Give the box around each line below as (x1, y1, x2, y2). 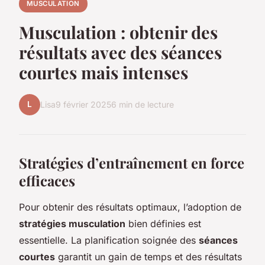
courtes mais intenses (19, 60, 188, 83)
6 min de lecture (111, 99, 174, 110)
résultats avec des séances (19, 40, 222, 63)
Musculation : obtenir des (19, 20, 218, 43)
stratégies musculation (19, 217, 125, 230)
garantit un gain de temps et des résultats (55, 250, 242, 263)
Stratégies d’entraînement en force (19, 153, 244, 172)
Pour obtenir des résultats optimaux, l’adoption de (19, 201, 241, 213)
